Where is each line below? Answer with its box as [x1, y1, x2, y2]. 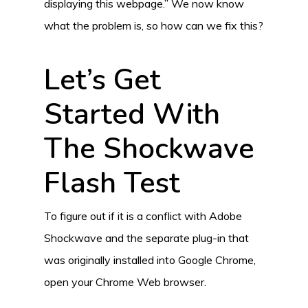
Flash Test [44, 163, 180, 203]
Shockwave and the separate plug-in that [44, 230, 249, 245]
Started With [44, 94, 220, 134]
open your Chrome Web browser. [44, 274, 206, 289]
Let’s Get [44, 60, 161, 100]
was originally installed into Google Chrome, [44, 252, 256, 267]
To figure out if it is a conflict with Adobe [44, 208, 242, 223]
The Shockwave [44, 129, 254, 168]
